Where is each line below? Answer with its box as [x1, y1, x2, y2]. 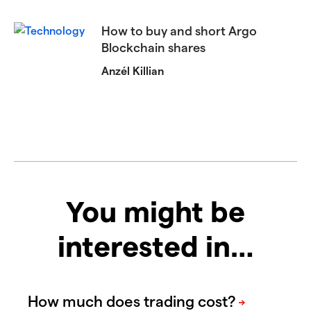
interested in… [57, 227, 254, 262]
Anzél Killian [101, 63, 165, 77]
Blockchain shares [101, 39, 206, 54]
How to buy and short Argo [101, 22, 258, 37]
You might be [66, 192, 245, 228]
